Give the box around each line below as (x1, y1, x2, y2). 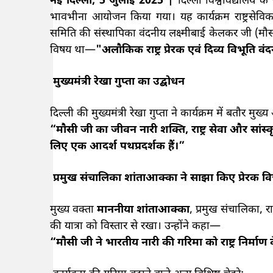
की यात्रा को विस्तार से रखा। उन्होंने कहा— (50, 219, 221, 233)
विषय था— (50, 43, 96, 57)
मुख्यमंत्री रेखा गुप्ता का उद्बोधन (50, 74, 185, 89)
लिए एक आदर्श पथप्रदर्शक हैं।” (50, 139, 185, 154)
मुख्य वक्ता (50, 202, 97, 217)
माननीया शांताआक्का (97, 202, 190, 217)
